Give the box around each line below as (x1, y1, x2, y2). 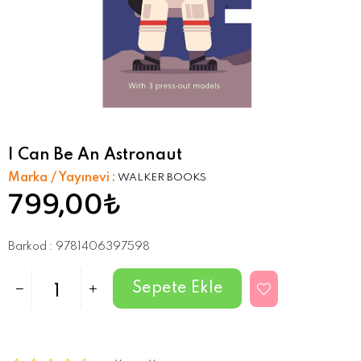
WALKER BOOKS (118, 172, 206, 183)
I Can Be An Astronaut (8, 147, 182, 164)
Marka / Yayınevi (8, 171, 110, 185)
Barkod (8, 240, 47, 252)
